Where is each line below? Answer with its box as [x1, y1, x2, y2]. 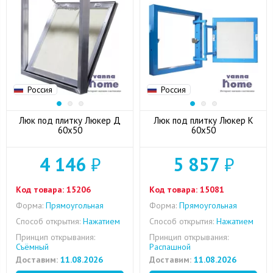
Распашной [149, 241, 191, 252]
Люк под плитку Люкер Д [19, 115, 121, 126]
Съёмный [16, 241, 49, 252]
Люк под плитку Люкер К [153, 115, 253, 126]
